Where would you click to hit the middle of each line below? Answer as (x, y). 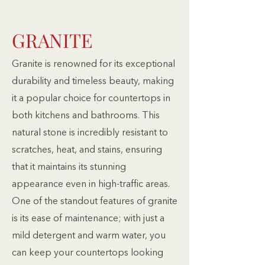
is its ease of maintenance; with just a (88, 219)
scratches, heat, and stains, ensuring (87, 150)
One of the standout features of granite (95, 202)
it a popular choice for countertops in (91, 99)
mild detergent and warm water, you (89, 236)
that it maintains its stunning (69, 167)
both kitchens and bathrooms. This (86, 116)
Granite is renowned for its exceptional (93, 64)
